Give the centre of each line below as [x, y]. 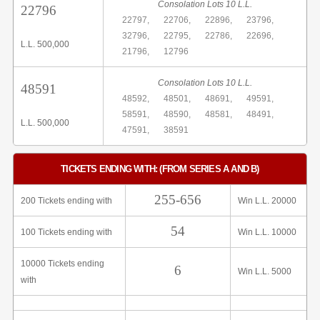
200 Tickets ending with [66, 201]
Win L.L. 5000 [265, 271]
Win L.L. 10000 [267, 232]
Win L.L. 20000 [267, 201]
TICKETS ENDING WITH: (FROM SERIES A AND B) [160, 169]
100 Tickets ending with [66, 232]
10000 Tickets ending [62, 264]
